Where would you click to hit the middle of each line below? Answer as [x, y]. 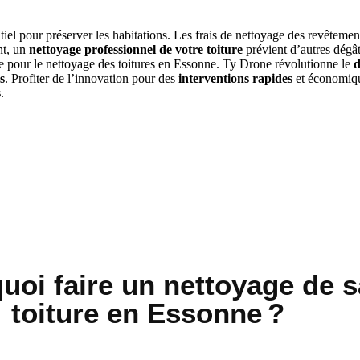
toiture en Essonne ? [148, 313]
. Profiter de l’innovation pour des [92, 79]
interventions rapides [235, 79]
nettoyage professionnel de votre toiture [136, 50]
